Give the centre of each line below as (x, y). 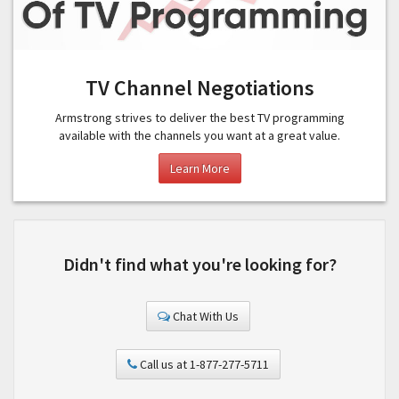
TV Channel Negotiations (199, 87)
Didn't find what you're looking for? (199, 264)
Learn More (199, 168)
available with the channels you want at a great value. (199, 135)
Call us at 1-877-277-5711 (203, 364)
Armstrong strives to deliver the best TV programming (199, 117)
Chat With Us (204, 316)
